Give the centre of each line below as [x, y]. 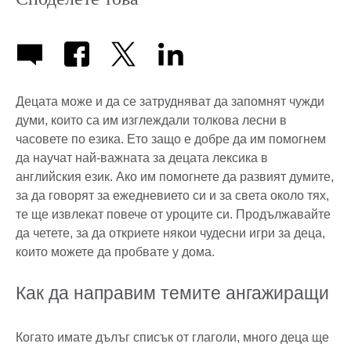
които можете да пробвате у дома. [115, 252]
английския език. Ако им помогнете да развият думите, [175, 177]
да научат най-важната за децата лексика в [142, 158]
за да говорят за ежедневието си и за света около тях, [172, 196]
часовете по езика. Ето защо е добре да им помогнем [171, 139]
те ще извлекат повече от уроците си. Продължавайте [173, 215]
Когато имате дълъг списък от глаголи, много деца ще [172, 338]
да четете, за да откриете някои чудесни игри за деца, [170, 233]
